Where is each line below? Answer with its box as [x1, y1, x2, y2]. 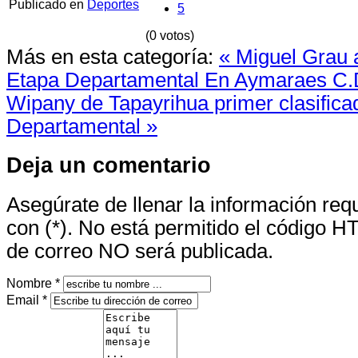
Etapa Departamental [6, 68, 205, 91]
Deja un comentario [6, 153, 211, 178]
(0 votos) [145, 28, 194, 42]
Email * [6, 293, 47, 308]
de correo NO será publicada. [6, 240, 273, 263]
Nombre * [6, 276, 60, 291]
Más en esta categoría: [6, 45, 213, 68]
